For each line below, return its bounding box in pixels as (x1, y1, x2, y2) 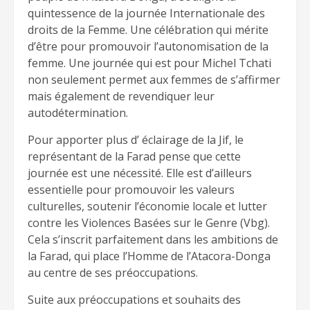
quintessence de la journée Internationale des (28, 6, 265, 21)
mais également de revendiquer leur (28, 89, 215, 104)
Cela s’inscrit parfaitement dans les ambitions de (28, 232, 278, 247)
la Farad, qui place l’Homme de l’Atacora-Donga (28, 248, 271, 264)
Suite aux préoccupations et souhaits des (28, 292, 241, 307)
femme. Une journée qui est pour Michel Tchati (28, 55, 271, 71)
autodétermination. (28, 105, 128, 120)
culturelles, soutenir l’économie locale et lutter (28, 199, 267, 214)
